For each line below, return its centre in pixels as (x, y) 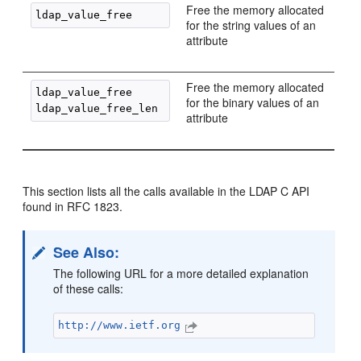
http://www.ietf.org (120, 325)
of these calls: (89, 288)
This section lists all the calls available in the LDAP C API (166, 191)
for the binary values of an (253, 102)
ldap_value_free (84, 92)
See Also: (87, 252)
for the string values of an (251, 25)
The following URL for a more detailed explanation (181, 273)
